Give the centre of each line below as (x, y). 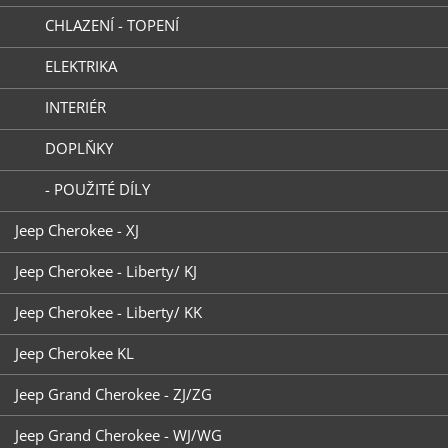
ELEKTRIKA (80, 66)
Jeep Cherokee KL (74, 352)
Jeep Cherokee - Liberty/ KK (108, 312)
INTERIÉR (75, 107)
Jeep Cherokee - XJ (76, 230)
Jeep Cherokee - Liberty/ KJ (105, 271)
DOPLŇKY (78, 148)
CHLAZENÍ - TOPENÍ (111, 25)
